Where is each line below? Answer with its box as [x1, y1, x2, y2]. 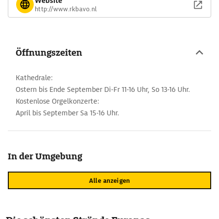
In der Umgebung [8, 151, 82, 162]
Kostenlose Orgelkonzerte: [16, 97, 99, 106]
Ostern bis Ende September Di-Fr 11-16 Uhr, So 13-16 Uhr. [16, 85, 190, 94]
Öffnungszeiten [16, 47, 82, 58]
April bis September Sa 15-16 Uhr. [16, 109, 119, 117]
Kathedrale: [16, 73, 53, 82]
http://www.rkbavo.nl [35, 4, 97, 13]
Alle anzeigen [89, 176, 130, 185]
